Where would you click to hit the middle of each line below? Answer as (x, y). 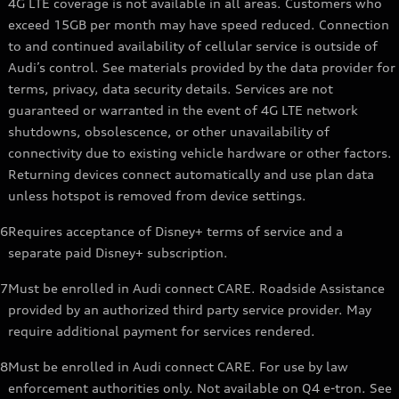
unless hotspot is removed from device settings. (157, 196)
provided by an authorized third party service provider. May (190, 310)
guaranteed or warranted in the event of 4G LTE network (183, 110)
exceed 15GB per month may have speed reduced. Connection (199, 25)
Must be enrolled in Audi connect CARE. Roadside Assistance (196, 289)
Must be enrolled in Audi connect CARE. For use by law (178, 367)
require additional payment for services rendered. (162, 331)
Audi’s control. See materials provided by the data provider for (202, 68)
